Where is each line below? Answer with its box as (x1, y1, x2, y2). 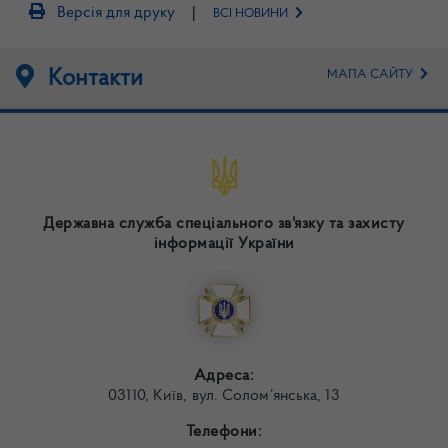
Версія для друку (53, 5, 175, 22)
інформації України (153, 236, 295, 253)
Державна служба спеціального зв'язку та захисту (43, 216, 405, 233)
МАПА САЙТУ (327, 68, 416, 82)
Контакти (42, 67, 143, 92)
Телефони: (185, 424, 263, 441)
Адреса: (193, 368, 255, 385)
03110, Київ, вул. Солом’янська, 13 (108, 388, 340, 405)
